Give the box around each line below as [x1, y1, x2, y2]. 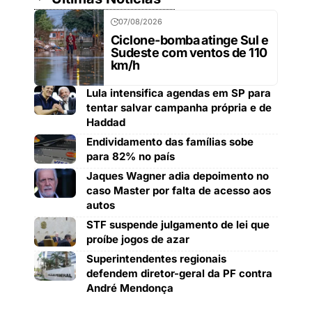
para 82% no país [86, 149, 175, 163]
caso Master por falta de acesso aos [86, 183, 271, 197]
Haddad [86, 115, 125, 129]
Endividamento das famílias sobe [86, 134, 253, 148]
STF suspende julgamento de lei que [86, 217, 270, 231]
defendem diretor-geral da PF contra [86, 266, 272, 280]
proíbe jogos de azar [86, 232, 189, 246]
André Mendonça [86, 281, 173, 295]
